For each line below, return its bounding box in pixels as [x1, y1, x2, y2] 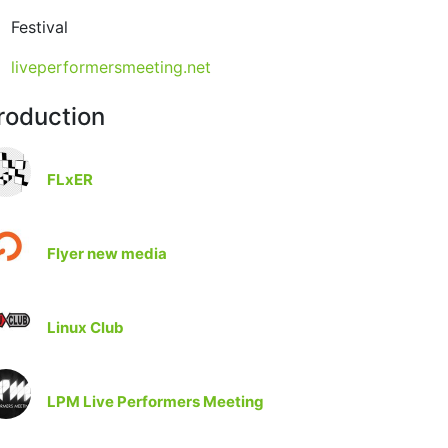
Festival [11, 17, 69, 38]
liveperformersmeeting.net [11, 57, 212, 78]
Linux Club [47, 318, 124, 338]
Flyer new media [47, 244, 167, 264]
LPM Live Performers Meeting [47, 392, 264, 412]
